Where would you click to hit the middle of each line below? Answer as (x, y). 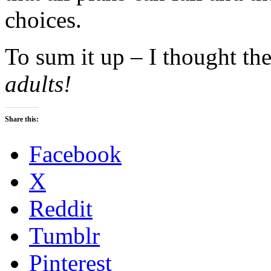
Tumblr (64, 235)
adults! (38, 83)
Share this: (22, 119)
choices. (43, 19)
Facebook (75, 154)
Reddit (61, 208)
